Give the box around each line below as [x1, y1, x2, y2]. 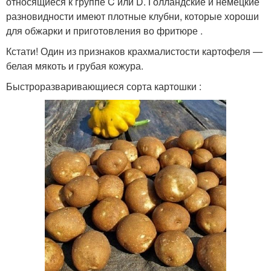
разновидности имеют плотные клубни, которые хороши [6, 9, 259, 24]
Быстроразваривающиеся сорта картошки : [6, 79, 201, 94]
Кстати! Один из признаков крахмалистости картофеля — [6, 44, 263, 59]
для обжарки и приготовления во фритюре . [6, 24, 203, 38]
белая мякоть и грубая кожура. [6, 59, 143, 73]
